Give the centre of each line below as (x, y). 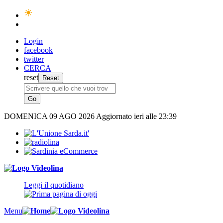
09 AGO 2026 (73, 116)
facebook (38, 50)
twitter (34, 59)
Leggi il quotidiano (54, 185)
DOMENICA (27, 116)
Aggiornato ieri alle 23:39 (136, 116)
